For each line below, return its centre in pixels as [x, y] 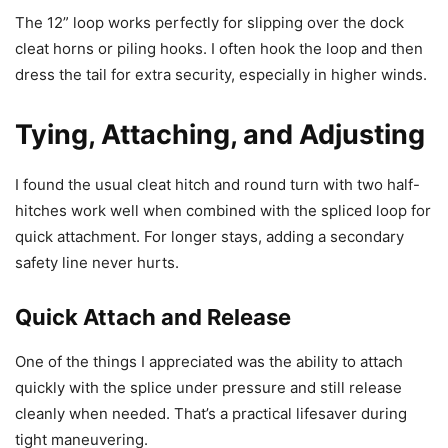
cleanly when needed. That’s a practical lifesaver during [211, 413]
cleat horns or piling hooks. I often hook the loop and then [219, 48]
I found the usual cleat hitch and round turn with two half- [217, 184]
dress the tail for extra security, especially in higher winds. [221, 74]
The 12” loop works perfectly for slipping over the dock [209, 22]
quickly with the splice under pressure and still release [208, 387]
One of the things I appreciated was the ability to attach [209, 361]
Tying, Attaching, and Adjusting [220, 134]
